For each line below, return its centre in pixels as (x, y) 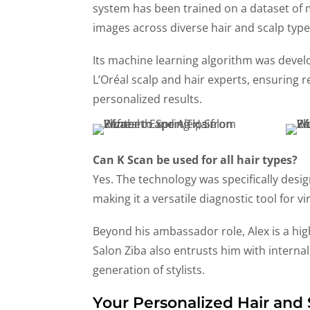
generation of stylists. (149, 270)
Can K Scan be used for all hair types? (195, 160)
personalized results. (148, 99)
